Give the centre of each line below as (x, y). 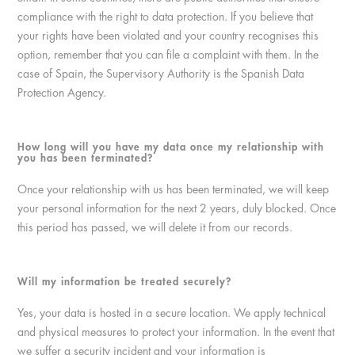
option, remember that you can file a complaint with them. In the (168, 55)
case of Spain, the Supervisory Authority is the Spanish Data (161, 74)
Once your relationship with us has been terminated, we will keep (174, 189)
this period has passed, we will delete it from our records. (155, 227)
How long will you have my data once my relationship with (171, 147)
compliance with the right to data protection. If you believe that (166, 17)
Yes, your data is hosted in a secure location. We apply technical (172, 313)
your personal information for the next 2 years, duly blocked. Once (177, 208)
